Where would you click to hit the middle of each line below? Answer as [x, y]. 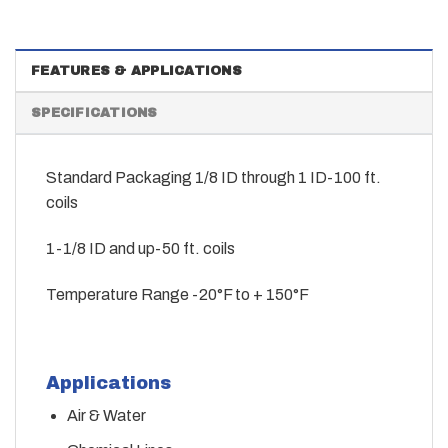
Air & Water [106, 416]
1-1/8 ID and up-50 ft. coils [140, 248]
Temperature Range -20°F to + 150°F [177, 294]
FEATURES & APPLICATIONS [136, 71]
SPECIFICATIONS [94, 113]
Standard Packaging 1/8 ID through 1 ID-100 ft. [213, 178]
